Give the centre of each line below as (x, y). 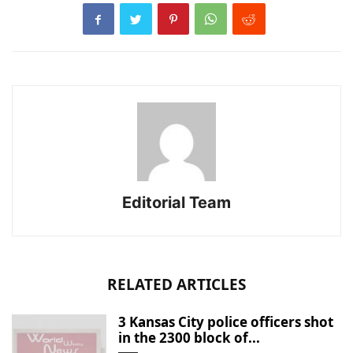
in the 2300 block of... (189, 338)
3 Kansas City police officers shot (226, 322)
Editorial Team (176, 203)
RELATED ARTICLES (176, 285)
